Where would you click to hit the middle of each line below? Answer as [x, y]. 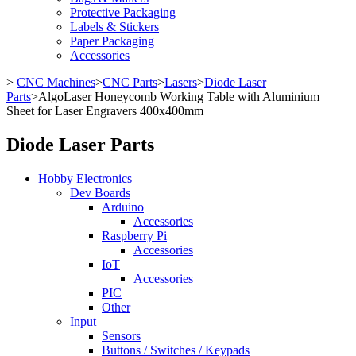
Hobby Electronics [85, 178]
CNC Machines [56, 82]
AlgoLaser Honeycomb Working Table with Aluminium [179, 97]
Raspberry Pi [134, 235]
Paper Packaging [112, 41]
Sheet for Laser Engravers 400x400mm [105, 111]
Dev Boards [100, 192]
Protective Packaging [123, 12]
